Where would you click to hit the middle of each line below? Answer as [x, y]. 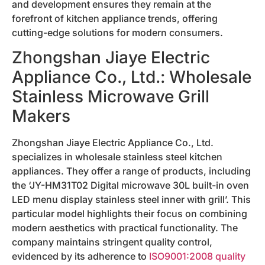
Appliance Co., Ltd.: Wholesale [132, 77]
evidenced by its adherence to [80, 256]
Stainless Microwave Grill [111, 97]
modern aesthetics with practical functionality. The [125, 228]
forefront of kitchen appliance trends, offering [115, 18]
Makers [41, 116]
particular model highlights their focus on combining [130, 214]
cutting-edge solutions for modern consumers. [117, 32]
